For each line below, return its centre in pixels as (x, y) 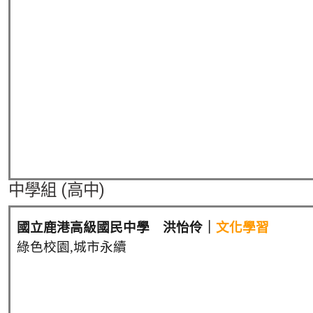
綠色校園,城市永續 (72, 247)
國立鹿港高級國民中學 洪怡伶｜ (116, 227)
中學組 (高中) (57, 190)
